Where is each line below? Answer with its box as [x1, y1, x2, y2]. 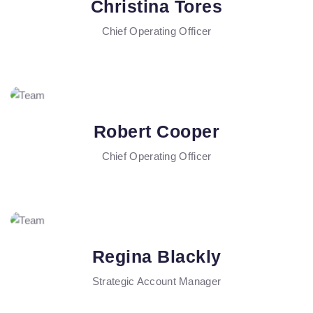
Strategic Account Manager [92, 275, 221, 288]
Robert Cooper [93, 122, 220, 142]
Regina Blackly [92, 247, 221, 267]
